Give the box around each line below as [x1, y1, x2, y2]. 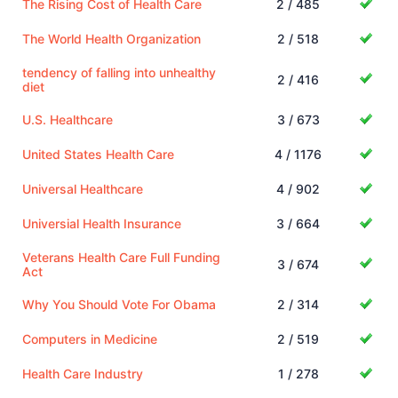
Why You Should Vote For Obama [22, 296, 216, 312]
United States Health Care [22, 146, 174, 162]
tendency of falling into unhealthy [22, 64, 216, 80]
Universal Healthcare [22, 180, 143, 196]
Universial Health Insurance [22, 215, 181, 231]
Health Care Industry [22, 365, 143, 381]
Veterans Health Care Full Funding [22, 249, 220, 265]
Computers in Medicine [22, 330, 157, 346]
